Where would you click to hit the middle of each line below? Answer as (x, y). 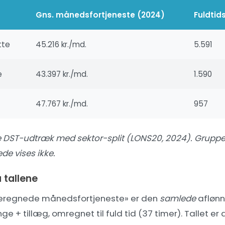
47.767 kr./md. (62, 104)
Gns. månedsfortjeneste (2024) (100, 15)
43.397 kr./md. (62, 74)
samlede (178, 198)
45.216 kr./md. (61, 44)
